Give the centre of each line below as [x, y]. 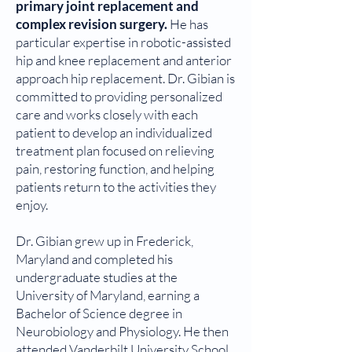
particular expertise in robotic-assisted [123, 42]
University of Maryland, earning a [108, 295]
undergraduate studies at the [97, 277]
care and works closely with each [107, 114]
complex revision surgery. [93, 24]
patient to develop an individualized [114, 132]
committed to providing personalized [119, 96]
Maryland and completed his [94, 259]
